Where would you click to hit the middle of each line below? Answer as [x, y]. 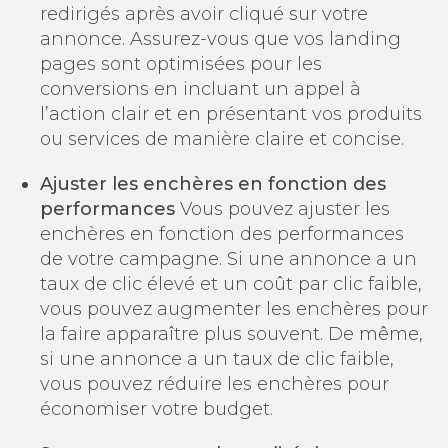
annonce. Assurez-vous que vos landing [220, 38]
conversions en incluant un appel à [200, 88]
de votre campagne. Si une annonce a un [228, 258]
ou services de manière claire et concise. [222, 138]
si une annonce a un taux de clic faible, [217, 358]
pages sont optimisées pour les [181, 63]
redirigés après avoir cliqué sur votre [204, 13]
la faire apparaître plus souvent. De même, [231, 333]
